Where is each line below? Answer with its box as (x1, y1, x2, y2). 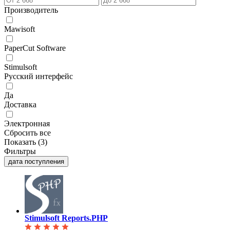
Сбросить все (4, 128, 51, 138)
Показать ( (4, 138, 41, 147)
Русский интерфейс (4, 72, 73, 81)
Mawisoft (4, 25, 35, 34)
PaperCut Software (4, 44, 66, 53)
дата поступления (8, 158, 64, 166)
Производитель (4, 6, 58, 15)
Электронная (4, 119, 50, 128)
